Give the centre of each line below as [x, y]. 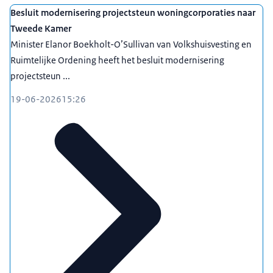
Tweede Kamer [41, 29]
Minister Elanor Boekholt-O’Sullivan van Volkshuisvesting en [131, 44]
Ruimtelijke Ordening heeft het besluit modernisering [117, 60]
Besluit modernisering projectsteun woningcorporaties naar [133, 13]
